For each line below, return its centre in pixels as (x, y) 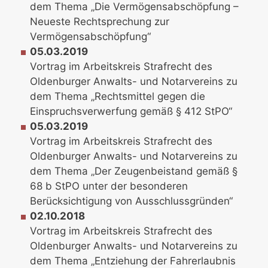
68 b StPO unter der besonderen (109, 186)
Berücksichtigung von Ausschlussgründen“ (132, 201)
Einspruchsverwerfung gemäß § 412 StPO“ (131, 112)
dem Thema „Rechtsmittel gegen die (118, 97)
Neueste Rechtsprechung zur (100, 22)
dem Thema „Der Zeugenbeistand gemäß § (134, 171)
